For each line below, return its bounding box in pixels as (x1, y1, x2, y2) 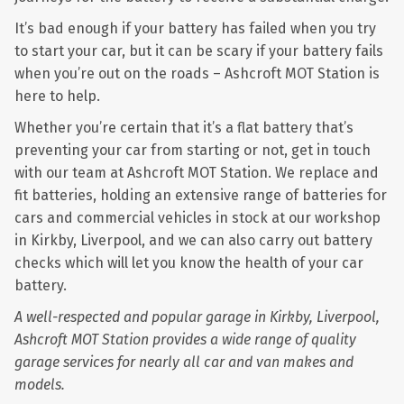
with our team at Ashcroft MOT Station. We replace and (14, 164, 379, 181)
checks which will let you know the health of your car (14, 254, 363, 271)
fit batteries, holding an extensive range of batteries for (14, 187, 387, 204)
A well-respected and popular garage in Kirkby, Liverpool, (14, 308, 380, 326)
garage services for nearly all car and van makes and (14, 353, 353, 371)
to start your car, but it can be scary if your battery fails (14, 42, 383, 60)
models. (14, 376, 69, 393)
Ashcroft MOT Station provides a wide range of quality (14, 331, 356, 348)
